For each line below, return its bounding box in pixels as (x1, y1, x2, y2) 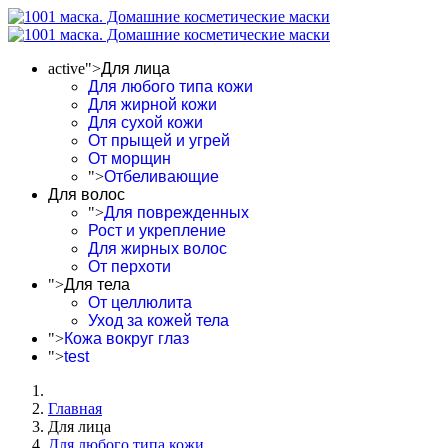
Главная (48, 400, 102, 417)
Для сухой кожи (88, 114, 203, 131)
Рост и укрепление (88, 222, 226, 239)
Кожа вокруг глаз (64, 330, 189, 347)
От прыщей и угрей (88, 132, 230, 149)
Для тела (64, 276, 130, 293)
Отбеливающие (104, 168, 219, 185)
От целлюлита (88, 294, 192, 311)
